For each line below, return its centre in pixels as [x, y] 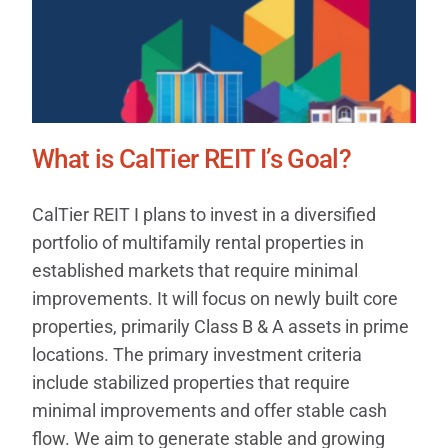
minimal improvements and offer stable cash [209, 411]
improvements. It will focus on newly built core [214, 299]
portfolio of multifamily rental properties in [197, 243]
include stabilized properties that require [190, 383]
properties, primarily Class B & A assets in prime [220, 327]
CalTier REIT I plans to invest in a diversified [203, 215]
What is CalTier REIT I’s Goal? [191, 159]
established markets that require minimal [194, 271]
